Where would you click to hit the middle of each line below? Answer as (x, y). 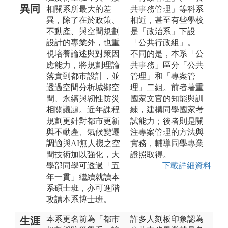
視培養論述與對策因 (83, 53)
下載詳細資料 (187, 165)
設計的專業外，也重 (83, 42)
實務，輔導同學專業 (167, 143)
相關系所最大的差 (79, 9)
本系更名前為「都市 (83, 219)
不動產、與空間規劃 (83, 31)
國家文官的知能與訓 (167, 98)
